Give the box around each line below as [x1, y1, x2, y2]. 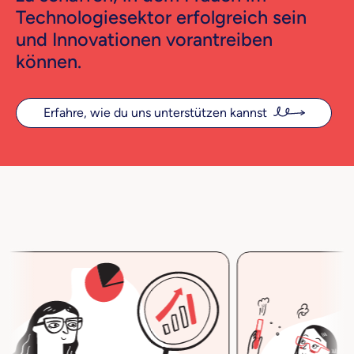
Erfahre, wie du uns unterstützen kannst [43, 104, 267, 120]
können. [16, 50, 81, 73]
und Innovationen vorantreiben [16, 28, 273, 51]
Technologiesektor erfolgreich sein [16, 6, 307, 28]
